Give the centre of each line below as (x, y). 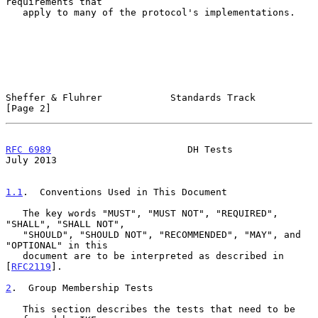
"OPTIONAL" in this (57, 245)
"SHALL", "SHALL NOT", (65, 224)
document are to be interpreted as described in (14, 256)
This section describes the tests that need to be (14, 309)
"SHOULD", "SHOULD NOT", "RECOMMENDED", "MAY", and (14, 234)
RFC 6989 (28, 149)
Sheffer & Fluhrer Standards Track (131, 97)
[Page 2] (28, 108)
